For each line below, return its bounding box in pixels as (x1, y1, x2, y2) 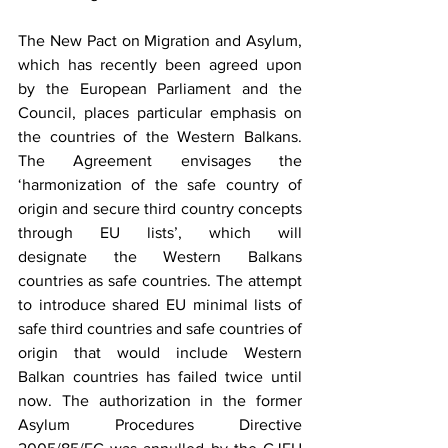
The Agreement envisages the (18, 152, 302, 169)
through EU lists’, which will (18, 224, 302, 241)
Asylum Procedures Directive (18, 416, 302, 433)
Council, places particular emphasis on (18, 104, 302, 121)
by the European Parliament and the (18, 80, 302, 97)
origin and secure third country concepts (18, 200, 302, 217)
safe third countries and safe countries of (18, 320, 302, 337)
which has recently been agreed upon (18, 56, 302, 73)
